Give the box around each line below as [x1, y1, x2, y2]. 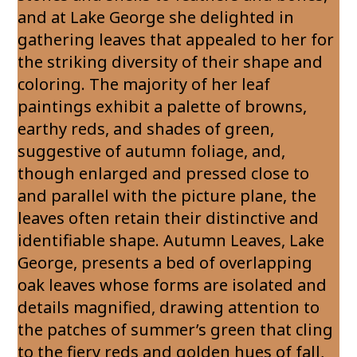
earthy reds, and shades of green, [18, 118, 275, 139]
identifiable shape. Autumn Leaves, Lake [18, 229, 325, 251]
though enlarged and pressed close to [18, 163, 310, 184]
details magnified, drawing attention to [18, 296, 320, 318]
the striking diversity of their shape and [18, 51, 324, 73]
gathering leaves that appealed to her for [18, 29, 335, 50]
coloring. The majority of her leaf [18, 73, 271, 95]
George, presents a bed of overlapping [18, 252, 313, 273]
